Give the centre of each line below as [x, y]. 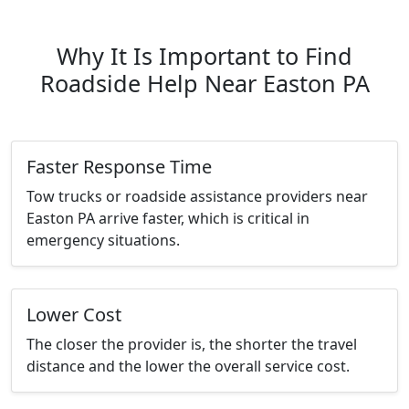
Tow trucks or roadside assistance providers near [197, 197]
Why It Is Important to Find [204, 56]
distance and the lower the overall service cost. [188, 367]
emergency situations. [103, 241]
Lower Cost [74, 315]
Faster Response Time [119, 167]
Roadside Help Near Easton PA [204, 84]
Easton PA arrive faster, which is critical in [168, 219]
